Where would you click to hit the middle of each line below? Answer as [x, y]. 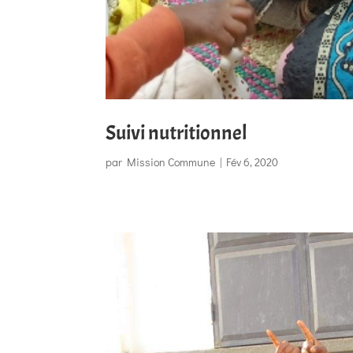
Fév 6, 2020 [253, 162]
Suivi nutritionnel [177, 133]
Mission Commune [171, 162]
